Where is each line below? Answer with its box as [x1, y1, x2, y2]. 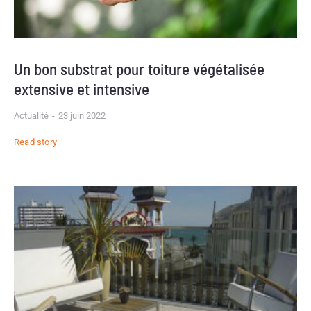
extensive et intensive [14, 78, 149, 99]
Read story [14, 136, 57, 147]
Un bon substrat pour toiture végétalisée [14, 58, 264, 78]
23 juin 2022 [58, 110, 106, 121]
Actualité [14, 110, 49, 121]
